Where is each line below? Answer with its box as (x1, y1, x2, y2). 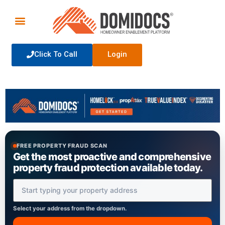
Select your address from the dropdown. (13, 204, 127, 212)
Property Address (13, 177, 80, 188)
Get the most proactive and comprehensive (13, 150, 211, 163)
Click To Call (34, 50, 78, 59)
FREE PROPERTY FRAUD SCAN (17, 142, 108, 149)
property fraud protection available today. (13, 161, 203, 174)
